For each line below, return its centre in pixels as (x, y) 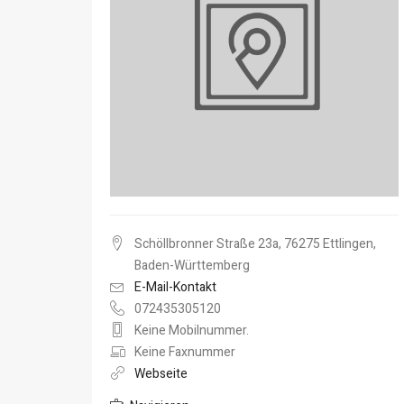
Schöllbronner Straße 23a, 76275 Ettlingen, (255, 244)
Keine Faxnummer (185, 352)
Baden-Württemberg (192, 266)
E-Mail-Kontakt (175, 287)
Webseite (161, 374)
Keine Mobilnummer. (192, 331)
